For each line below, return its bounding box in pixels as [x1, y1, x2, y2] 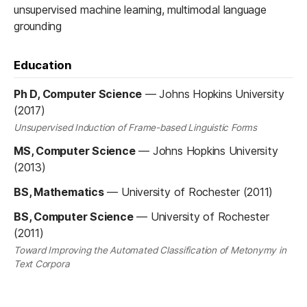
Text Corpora [14, 258, 70, 270]
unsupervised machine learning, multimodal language [14, 2, 267, 16]
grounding [14, 19, 62, 33]
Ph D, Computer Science [14, 86, 143, 101]
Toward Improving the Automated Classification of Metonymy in [14, 245, 286, 256]
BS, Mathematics [14, 184, 104, 199]
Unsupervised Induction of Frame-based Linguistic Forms [14, 121, 257, 133]
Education [14, 58, 72, 72]
